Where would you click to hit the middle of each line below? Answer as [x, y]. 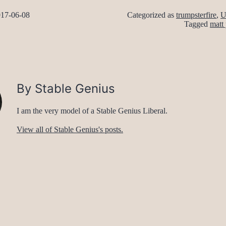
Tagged [197, 24]
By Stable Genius [66, 89]
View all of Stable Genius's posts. [70, 130]
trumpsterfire [196, 15]
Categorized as [152, 15]
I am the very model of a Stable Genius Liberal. [92, 111]
